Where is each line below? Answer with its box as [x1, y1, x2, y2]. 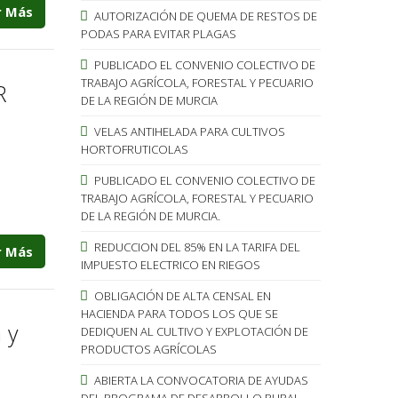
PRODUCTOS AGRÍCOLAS [80, 340, 217, 357]
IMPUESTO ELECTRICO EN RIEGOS [80, 256, 260, 273]
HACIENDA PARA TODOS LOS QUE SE [80, 305, 278, 322]
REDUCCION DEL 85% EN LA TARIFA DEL [91, 238, 300, 255]
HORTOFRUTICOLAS [80, 140, 188, 157]
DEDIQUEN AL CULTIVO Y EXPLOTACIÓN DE [80, 322, 308, 339]
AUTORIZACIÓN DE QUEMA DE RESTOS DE [91, 7, 317, 24]
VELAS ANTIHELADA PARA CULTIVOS [91, 123, 285, 139]
